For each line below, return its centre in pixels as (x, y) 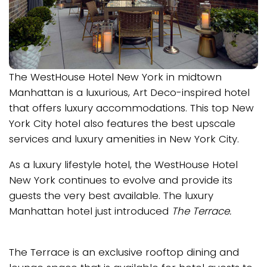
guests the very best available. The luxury (111, 195)
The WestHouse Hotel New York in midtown (115, 77)
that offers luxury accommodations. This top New (131, 108)
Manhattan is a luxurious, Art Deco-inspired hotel (129, 93)
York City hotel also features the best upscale (122, 124)
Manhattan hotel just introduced (90, 211)
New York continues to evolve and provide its (121, 180)
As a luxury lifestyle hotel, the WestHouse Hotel (123, 164)
